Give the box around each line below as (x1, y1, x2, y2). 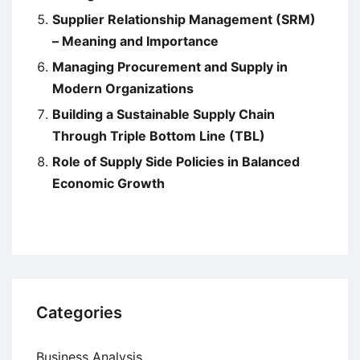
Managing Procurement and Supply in (52, 59, 288, 76)
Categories (36, 303, 122, 323)
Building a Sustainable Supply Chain (52, 106, 275, 123)
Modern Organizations (52, 80, 194, 97)
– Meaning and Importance (52, 33, 219, 50)
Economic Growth (52, 175, 165, 192)
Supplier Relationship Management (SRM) (52, 11, 316, 28)
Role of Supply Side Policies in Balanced (52, 153, 300, 170)
